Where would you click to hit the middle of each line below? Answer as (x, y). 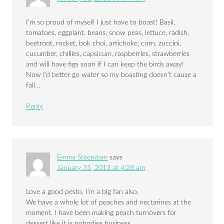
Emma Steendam (82, 158)
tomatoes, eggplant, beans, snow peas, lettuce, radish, (108, 33)
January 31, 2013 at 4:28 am (101, 168)
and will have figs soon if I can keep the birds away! (105, 65)
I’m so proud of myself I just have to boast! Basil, (101, 23)
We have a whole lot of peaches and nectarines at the (109, 203)
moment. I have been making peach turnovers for (101, 213)
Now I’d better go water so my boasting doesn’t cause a (111, 75)
